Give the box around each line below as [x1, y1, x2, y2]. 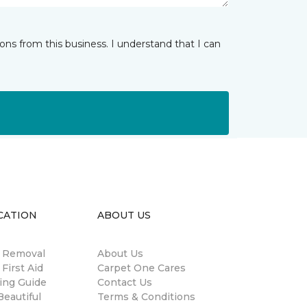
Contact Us [97, 276, 152, 288]
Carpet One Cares [97, 262, 186, 274]
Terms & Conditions [97, 291, 195, 303]
